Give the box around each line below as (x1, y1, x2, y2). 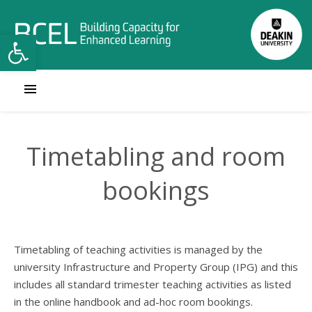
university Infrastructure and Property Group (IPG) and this (14, 260, 298, 274)
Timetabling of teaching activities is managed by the (14, 242, 263, 256)
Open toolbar (6, 26, 81, 56)
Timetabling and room (26, 139, 286, 173)
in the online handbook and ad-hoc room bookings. (14, 295, 256, 309)
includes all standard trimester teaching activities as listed (14, 277, 291, 291)
